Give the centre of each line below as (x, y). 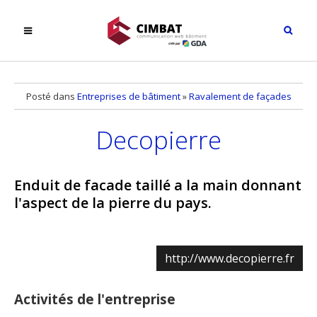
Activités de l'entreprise (95, 299)
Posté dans (51, 96)
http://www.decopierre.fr (230, 259)
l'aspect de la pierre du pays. (113, 203)
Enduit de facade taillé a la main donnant (158, 185)
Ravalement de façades (240, 96)
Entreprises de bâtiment (128, 96)
